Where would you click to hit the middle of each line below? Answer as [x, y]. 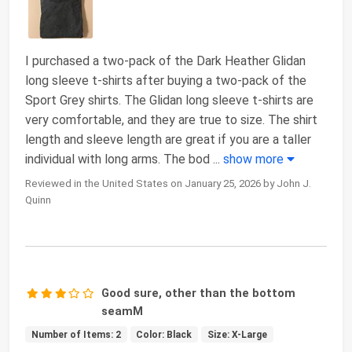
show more [255, 159]
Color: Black [164, 334]
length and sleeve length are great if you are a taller [168, 139]
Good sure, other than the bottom [199, 293]
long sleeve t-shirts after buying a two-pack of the [166, 80]
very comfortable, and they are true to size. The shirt [171, 119]
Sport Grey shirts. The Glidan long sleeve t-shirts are [169, 100]
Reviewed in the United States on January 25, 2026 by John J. [168, 183]
